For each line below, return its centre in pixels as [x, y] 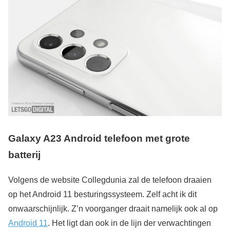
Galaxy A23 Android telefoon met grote [99, 139]
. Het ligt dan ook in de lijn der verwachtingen [129, 223]
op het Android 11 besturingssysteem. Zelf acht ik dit [102, 194]
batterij [24, 155]
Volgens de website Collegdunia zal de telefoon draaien [110, 180]
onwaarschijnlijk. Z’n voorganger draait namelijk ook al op [113, 208]
